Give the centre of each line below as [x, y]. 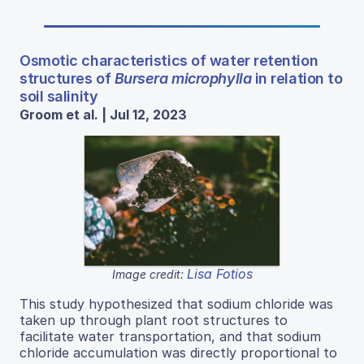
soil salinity [59, 96]
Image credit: [149, 274]
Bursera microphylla [183, 78]
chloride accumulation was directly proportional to [178, 352]
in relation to [297, 78]
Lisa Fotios [219, 273]
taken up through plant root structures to [154, 320]
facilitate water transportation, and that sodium [170, 336]
